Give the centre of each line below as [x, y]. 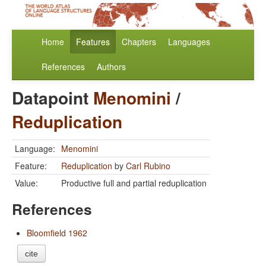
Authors [111, 67]
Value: [26, 183]
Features [93, 42]
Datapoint [53, 98]
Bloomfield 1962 [57, 233]
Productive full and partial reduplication [134, 183]
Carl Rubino [148, 166]
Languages [189, 42]
